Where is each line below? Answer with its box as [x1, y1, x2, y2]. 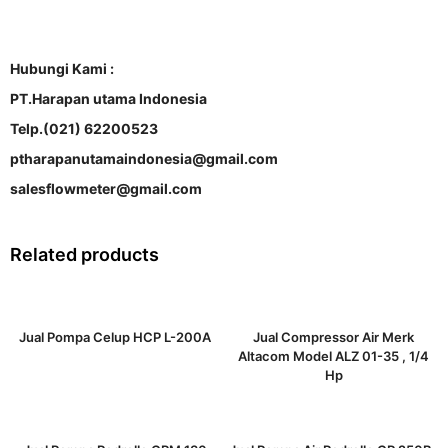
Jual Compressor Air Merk [253, 329, 414, 345]
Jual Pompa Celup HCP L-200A [18, 329, 211, 345]
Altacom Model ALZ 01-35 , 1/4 [238, 348, 429, 364]
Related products [10, 244, 159, 265]
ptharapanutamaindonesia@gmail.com [10, 150, 278, 167]
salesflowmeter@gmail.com [10, 180, 202, 197]
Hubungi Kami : [10, 60, 114, 77]
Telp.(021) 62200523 [10, 120, 158, 137]
